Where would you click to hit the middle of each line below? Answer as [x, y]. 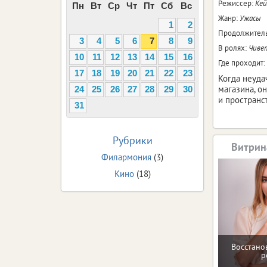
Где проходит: [242, 63]
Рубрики [132, 140]
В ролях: [233, 48]
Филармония [126, 157]
